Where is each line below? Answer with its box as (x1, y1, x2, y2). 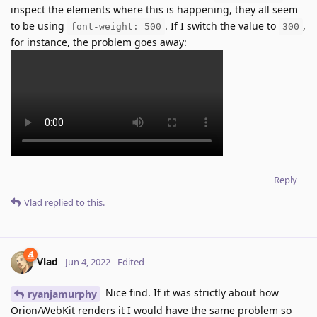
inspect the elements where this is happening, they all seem (11, 3, 298, 17)
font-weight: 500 (71, 21, 161, 33)
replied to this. (42, 196, 105, 209)
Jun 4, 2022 (65, 255, 110, 269)
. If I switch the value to (165, 19, 279, 33)
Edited (117, 255, 144, 269)
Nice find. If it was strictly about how (103, 286, 279, 300)
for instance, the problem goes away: (11, 35, 187, 50)
